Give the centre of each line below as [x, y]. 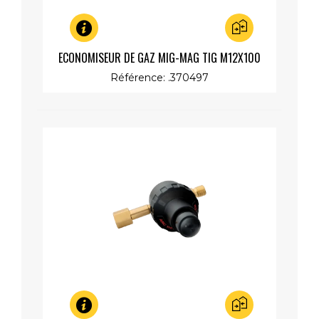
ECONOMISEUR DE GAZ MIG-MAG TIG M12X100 [159, 57]
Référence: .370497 [159, 77]
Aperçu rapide [99, 48]
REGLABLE [159, 74]
